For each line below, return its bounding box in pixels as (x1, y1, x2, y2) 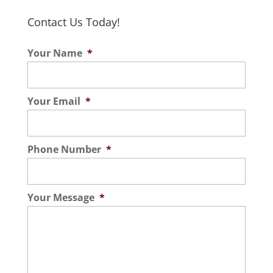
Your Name (27, 46, 82, 60)
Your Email (27, 94, 80, 108)
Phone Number (27, 143, 101, 157)
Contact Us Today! (27, 15, 120, 30)
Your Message (27, 191, 94, 205)
